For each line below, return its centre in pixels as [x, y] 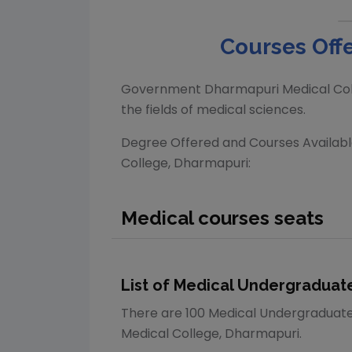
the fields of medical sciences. [213, 110]
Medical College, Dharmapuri [210, 334]
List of [147, 285]
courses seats [258, 218]
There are [152, 313]
